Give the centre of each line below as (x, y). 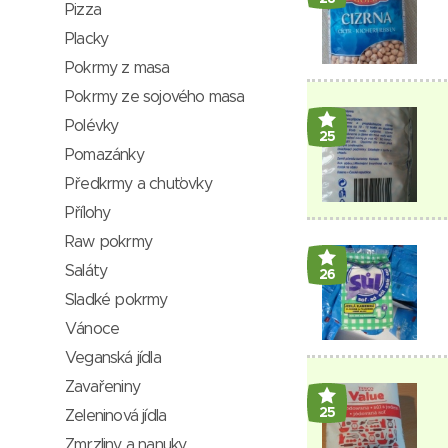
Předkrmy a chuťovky (138, 184)
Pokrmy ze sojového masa (155, 97)
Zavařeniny (102, 387)
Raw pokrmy (108, 242)
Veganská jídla (113, 358)
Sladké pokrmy (116, 300)
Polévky (92, 126)
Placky (87, 39)
